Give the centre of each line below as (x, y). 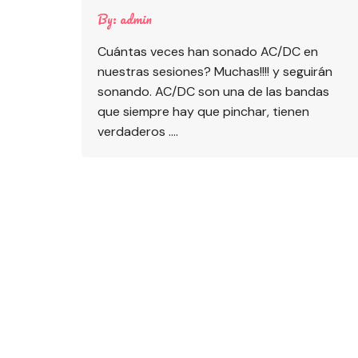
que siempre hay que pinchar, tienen (203, 112)
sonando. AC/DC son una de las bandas (213, 92)
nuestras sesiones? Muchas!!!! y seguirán (215, 72)
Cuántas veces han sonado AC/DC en (208, 52)
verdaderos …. (138, 132)
